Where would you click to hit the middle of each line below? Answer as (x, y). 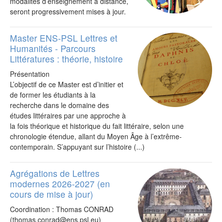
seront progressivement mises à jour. (68, 11)
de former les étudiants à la (53, 95)
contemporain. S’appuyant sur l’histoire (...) (77, 147)
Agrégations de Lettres (55, 173)
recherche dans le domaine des (59, 105)
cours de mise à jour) (52, 194)
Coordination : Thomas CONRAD (62, 209)
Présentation (30, 74)
